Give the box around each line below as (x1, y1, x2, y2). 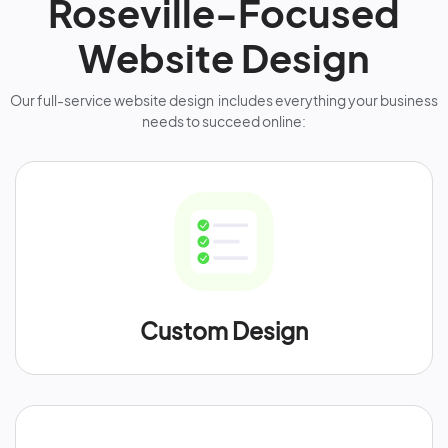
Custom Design (140, 316, 308, 345)
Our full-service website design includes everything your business (10, 91, 438, 109)
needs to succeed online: (142, 112, 306, 130)
